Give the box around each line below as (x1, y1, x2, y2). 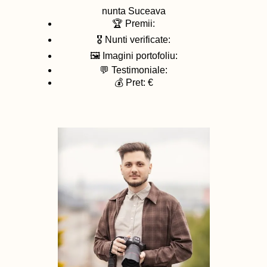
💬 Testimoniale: (100, 65, 167, 76)
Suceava (128, 6, 166, 17)
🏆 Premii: (112, 18, 155, 29)
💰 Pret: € (114, 77, 153, 88)
